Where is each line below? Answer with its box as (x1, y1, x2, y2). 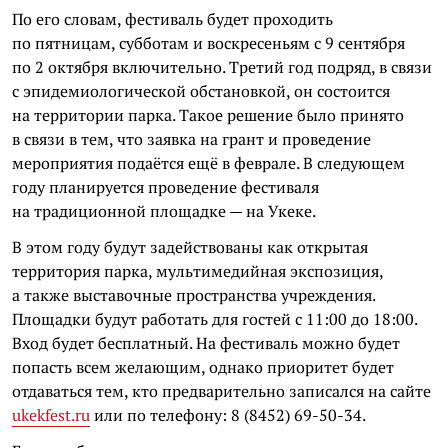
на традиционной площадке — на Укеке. (12, 200, 316, 222)
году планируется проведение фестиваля (12, 176, 319, 198)
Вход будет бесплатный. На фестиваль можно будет (12, 332, 400, 354)
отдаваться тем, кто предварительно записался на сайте (12, 380, 431, 402)
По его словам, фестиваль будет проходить (12, 8, 333, 30)
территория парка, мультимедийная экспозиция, (12, 260, 383, 282)
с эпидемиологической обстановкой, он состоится (12, 80, 390, 102)
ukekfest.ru (12, 404, 90, 426)
